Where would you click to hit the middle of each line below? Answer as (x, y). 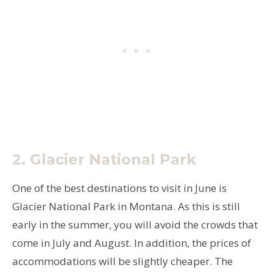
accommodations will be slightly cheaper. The (122, 261)
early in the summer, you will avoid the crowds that (135, 224)
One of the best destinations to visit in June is (119, 188)
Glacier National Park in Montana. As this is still (126, 206)
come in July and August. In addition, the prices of (132, 243)
